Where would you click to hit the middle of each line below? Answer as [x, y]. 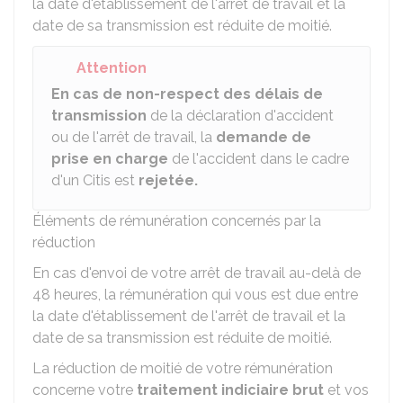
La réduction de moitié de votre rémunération [183, 368]
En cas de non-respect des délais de [187, 94]
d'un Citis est [95, 180]
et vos [346, 390]
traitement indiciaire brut [230, 390]
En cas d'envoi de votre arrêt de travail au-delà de [197, 273]
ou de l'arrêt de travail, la [134, 137]
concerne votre [85, 390]
